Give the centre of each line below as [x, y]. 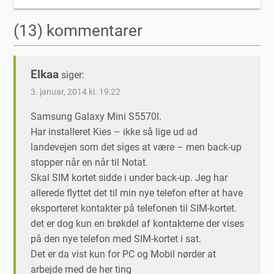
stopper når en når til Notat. [90, 163]
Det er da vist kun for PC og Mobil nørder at [124, 254]
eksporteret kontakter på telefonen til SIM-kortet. [134, 209]
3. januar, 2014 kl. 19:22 [76, 92]
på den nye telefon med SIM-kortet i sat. [116, 239]
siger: [73, 75]
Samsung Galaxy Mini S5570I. [96, 117]
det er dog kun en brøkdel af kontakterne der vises [138, 224]
